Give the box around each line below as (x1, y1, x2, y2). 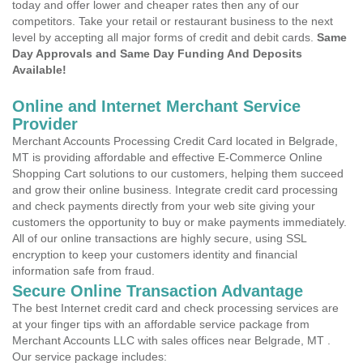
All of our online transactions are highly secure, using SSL (12, 232, 306, 245)
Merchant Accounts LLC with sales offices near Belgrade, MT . (12, 334, 331, 347)
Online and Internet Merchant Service (12, 97, 301, 115)
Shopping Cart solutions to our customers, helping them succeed (12, 167, 344, 180)
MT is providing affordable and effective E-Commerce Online (12, 151, 322, 164)
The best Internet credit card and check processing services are (12, 301, 339, 314)
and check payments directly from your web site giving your (12, 199, 315, 212)
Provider (12, 115, 78, 133)
